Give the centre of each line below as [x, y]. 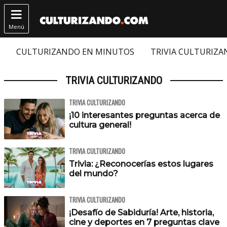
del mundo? [93, 174]
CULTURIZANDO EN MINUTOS [75, 52]
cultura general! [100, 125]
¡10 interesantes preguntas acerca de [144, 115]
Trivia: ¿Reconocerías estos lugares [141, 164]
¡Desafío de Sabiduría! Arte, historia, [141, 213]
